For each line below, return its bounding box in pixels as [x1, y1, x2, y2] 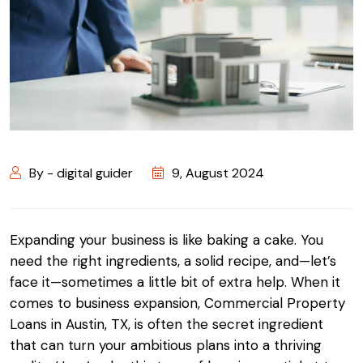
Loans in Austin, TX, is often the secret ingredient [10, 315, 323, 334]
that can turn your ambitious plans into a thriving [10, 336, 322, 355]
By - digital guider [29, 164, 133, 182]
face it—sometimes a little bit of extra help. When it [10, 273, 340, 292]
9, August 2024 [172, 164, 264, 182]
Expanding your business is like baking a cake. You [10, 231, 323, 250]
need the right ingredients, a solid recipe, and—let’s [10, 252, 336, 271]
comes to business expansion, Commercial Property [10, 294, 345, 313]
